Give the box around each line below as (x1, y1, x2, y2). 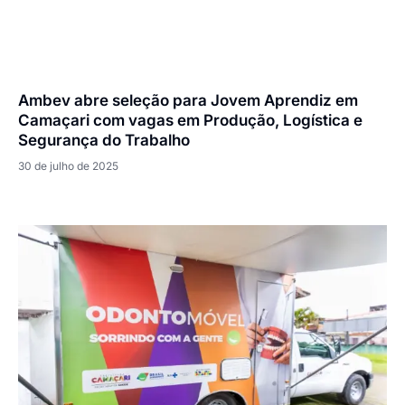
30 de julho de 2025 (18, 159, 118, 174)
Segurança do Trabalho (18, 131, 190, 150)
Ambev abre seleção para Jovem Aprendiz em (18, 91, 358, 110)
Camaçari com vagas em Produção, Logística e (18, 111, 363, 130)
